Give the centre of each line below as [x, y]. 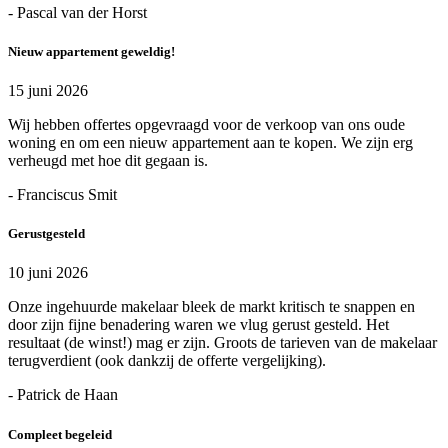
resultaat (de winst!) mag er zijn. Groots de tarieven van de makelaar [222, 343]
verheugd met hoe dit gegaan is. [108, 161]
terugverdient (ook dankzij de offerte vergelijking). [167, 361]
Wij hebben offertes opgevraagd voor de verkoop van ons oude [206, 125]
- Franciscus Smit [62, 195]
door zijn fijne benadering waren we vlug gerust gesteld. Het [198, 325]
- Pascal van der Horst [77, 12]
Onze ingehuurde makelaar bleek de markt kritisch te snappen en [211, 307]
